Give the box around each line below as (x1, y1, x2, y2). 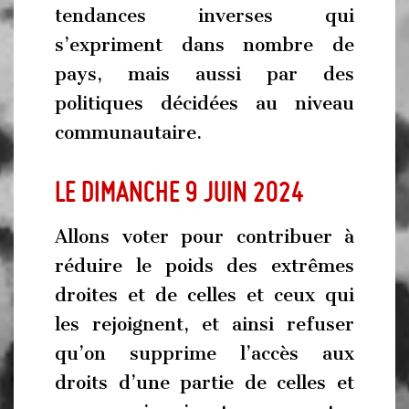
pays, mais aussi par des (55, 62, 354, 85)
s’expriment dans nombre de (55, 33, 354, 56)
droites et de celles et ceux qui (55, 284, 354, 306)
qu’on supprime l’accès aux (55, 342, 354, 364)
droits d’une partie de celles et (55, 372, 354, 393)
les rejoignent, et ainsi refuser (55, 313, 354, 335)
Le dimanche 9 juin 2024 (55, 173, 304, 208)
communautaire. (55, 121, 202, 143)
